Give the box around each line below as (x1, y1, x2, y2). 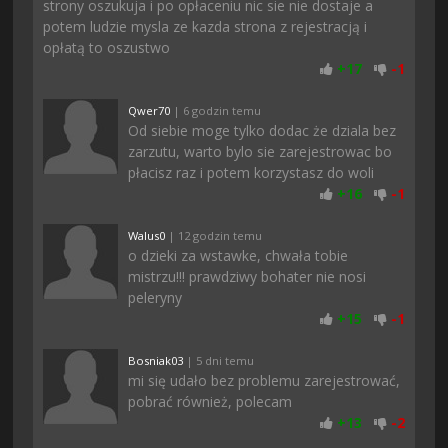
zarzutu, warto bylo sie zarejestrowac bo (128, 141, 393, 161)
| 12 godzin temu (165, 227, 263, 243)
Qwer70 (128, 102, 171, 118)
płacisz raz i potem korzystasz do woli (128, 162, 375, 182)
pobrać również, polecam (128, 391, 293, 411)
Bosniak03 (128, 352, 184, 368)
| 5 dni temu (183, 352, 255, 368)
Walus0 (128, 227, 166, 243)
